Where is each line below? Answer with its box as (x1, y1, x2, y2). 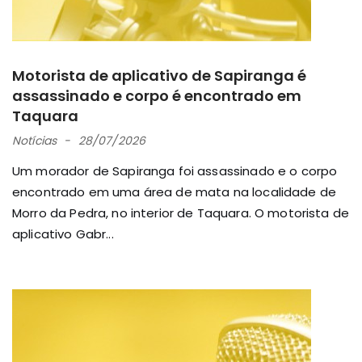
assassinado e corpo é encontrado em (12, 85, 301, 106)
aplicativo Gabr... (12, 225, 114, 242)
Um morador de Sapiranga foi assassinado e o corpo (12, 162, 338, 179)
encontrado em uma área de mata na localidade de (12, 183, 337, 200)
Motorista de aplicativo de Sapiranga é (12, 65, 306, 86)
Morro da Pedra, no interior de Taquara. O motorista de (12, 204, 350, 221)
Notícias (12, 132, 57, 149)
